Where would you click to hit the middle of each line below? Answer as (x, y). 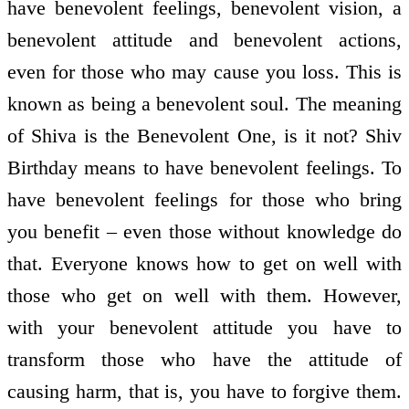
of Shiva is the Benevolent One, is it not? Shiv (204, 136)
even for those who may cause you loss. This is (204, 72)
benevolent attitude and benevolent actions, (204, 40)
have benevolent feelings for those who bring (204, 200)
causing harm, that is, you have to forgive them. (204, 392)
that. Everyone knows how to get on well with (204, 264)
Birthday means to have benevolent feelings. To (204, 168)
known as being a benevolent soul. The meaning (204, 104)
